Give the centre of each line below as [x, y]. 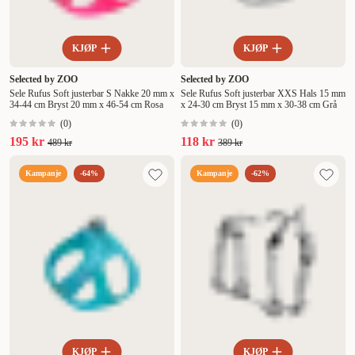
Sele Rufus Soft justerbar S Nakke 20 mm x [92, 94]
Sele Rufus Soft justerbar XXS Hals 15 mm [263, 94]
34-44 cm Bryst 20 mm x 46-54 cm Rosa [86, 105]
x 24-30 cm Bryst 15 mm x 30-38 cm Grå [259, 105]
